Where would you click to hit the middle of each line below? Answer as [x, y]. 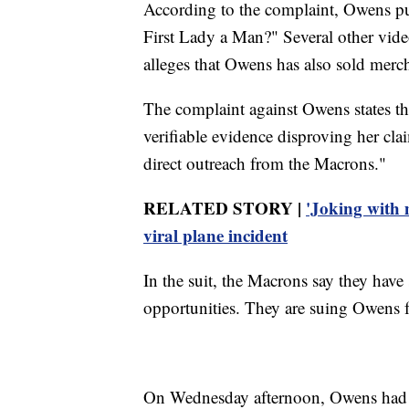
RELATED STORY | [225, 208]
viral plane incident [215, 236]
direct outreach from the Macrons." [265, 163]
